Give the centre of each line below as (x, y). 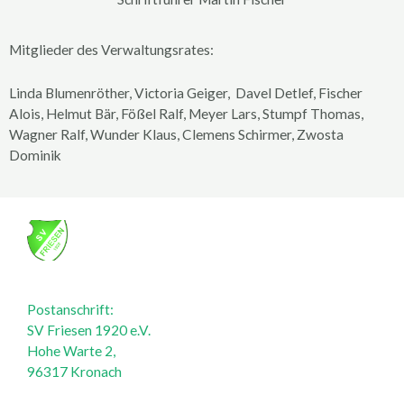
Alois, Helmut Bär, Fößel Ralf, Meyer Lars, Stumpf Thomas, (186, 114)
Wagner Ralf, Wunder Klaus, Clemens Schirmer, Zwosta (176, 135)
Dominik (35, 156)
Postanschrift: (70, 310)
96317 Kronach (74, 372)
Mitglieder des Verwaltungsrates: (113, 50)
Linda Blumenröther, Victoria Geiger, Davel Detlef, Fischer (186, 93)
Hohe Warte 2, (71, 351)
